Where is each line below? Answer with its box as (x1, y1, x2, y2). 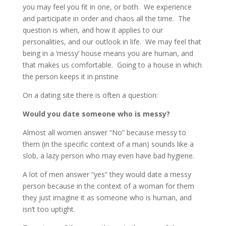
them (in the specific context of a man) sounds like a (22, 139, 194, 149)
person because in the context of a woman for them (22, 181, 194, 191)
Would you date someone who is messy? (22, 108, 170, 119)
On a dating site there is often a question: (22, 90, 158, 100)
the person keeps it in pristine (22, 71, 119, 81)
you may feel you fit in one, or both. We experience (22, 2, 192, 12)
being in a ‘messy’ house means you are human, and (22, 48, 193, 58)
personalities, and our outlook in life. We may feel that (22, 36, 201, 46)
